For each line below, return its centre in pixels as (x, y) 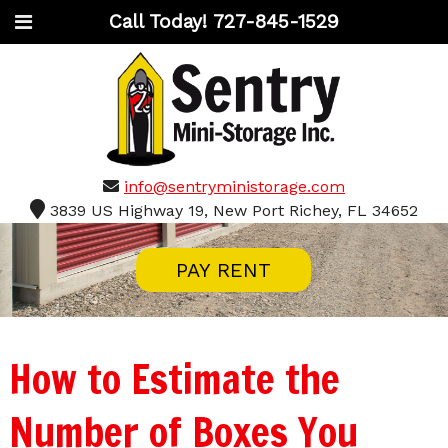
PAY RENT (224, 270)
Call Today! (160, 21)
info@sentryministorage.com (234, 187)
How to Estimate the (174, 378)
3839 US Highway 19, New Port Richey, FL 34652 (233, 211)
